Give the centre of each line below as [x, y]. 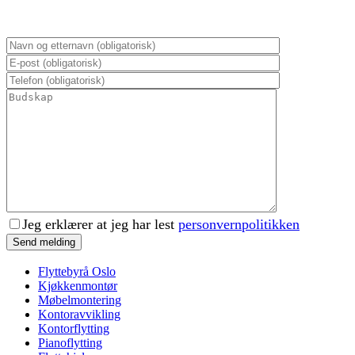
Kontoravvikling [79, 314]
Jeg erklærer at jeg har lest [100, 224]
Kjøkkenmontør [78, 285]
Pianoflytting [70, 342]
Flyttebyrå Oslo [77, 271]
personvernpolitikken [239, 224]
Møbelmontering [80, 300]
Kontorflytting [74, 328]
